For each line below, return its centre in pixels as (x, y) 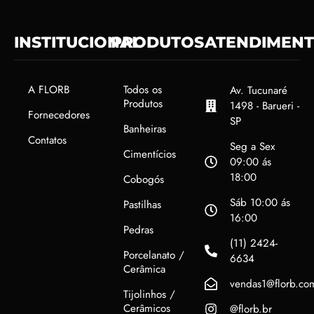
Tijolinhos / (149, 295)
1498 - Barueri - (264, 106)
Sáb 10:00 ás (260, 203)
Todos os (143, 90)
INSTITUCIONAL (77, 42)
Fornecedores (59, 115)
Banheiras (145, 129)
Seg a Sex (252, 147)
